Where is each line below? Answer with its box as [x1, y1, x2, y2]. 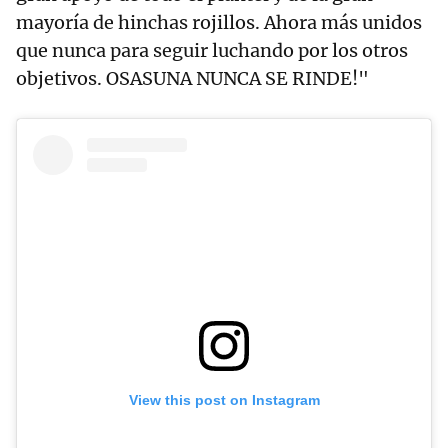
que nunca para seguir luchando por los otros [16, 39, 408, 63]
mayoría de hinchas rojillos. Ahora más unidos [16, 11, 422, 35]
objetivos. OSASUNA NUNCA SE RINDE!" [16, 67, 369, 91]
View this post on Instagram [128, 391, 320, 408]
